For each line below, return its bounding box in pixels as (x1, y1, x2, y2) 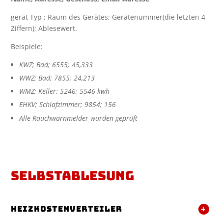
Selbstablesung (11, 167, 135, 185)
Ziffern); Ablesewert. (11, 23, 78, 33)
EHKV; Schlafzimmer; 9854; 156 (19, 100, 116, 110)
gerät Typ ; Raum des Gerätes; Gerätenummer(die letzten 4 (11, 12, 206, 22)
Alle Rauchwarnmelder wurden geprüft (19, 113, 140, 123)
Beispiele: (11, 41, 43, 51)
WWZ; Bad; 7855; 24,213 (19, 73, 95, 82)
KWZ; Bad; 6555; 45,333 (19, 59, 93, 69)
